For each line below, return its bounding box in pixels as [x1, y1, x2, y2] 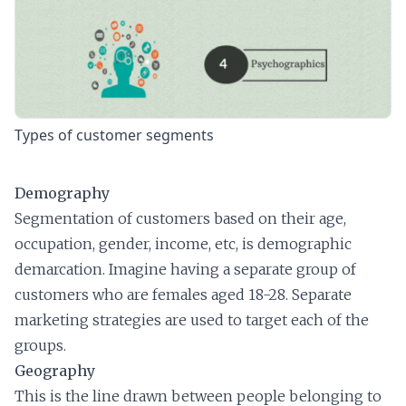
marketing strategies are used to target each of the [14, 310, 369, 329]
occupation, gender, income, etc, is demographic [14, 234, 352, 253]
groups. [14, 335, 66, 354]
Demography [14, 183, 110, 202]
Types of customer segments [14, 124, 214, 145]
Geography [14, 361, 95, 380]
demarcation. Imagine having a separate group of [14, 259, 356, 278]
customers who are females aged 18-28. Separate [14, 285, 352, 304]
